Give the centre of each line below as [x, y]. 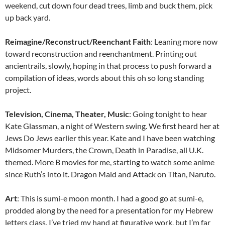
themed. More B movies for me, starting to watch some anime [110, 162]
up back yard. [28, 17]
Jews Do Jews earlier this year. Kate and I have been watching [110, 138]
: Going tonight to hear [168, 114]
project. [18, 89]
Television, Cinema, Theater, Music [67, 114]
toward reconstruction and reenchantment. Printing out [101, 53]
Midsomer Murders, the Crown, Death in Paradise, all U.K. [104, 150]
